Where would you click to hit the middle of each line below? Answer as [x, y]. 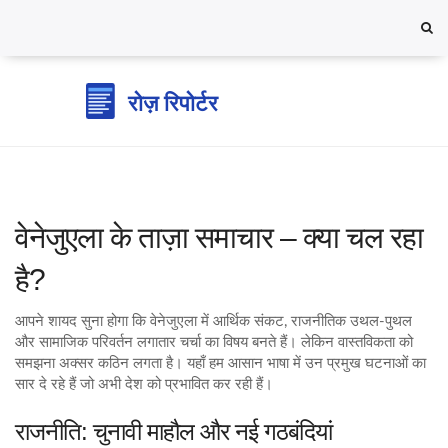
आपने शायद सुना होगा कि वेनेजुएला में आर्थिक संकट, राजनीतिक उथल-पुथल [213, 321]
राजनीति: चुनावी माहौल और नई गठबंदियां [173, 431]
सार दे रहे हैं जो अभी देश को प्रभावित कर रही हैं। [144, 384]
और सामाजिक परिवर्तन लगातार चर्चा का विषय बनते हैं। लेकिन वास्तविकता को [214, 342]
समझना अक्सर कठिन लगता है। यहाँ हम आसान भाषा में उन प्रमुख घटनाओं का [220, 363]
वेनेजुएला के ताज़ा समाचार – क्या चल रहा [219, 237]
